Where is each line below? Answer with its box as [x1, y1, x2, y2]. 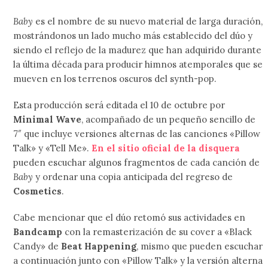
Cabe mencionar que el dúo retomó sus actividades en [13, 211, 246, 223]
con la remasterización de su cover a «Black [65, 226, 252, 237]
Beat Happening [61, 240, 137, 252]
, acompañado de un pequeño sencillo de [81, 113, 256, 125]
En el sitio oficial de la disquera [92, 142, 240, 154]
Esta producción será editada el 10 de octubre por [13, 99, 226, 111]
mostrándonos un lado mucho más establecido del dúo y [13, 29, 253, 41]
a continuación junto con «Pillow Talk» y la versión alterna [13, 254, 263, 266]
